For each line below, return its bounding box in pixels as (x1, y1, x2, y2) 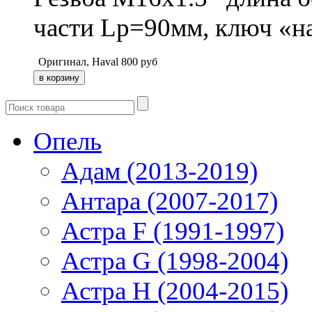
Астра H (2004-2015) (61, 276, 288, 306)
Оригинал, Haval (38, 56, 118, 68)
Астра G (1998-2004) (61, 247, 288, 276)
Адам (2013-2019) (61, 157, 258, 186)
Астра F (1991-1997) (61, 217, 284, 246)
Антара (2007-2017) (61, 187, 278, 216)
